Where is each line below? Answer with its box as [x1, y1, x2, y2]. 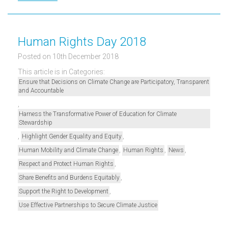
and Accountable [19, 87, 64, 94]
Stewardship [19, 119, 52, 126]
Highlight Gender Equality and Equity [22, 132, 122, 140]
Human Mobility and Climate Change [19, 146, 118, 154]
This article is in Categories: [18, 67, 105, 76]
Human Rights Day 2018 [18, 34, 146, 49]
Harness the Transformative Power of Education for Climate [19, 110, 177, 118]
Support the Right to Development [19, 187, 108, 195]
